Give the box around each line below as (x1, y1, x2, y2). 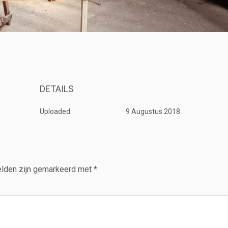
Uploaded (39, 107, 70, 116)
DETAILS (39, 83, 74, 95)
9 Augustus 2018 (126, 107, 181, 116)
